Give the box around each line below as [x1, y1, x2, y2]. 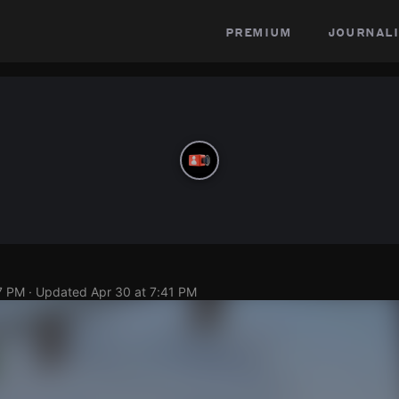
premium [224, 22, 292, 40]
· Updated [28, 284, 87, 299]
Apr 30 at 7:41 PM [91, 284, 197, 299]
